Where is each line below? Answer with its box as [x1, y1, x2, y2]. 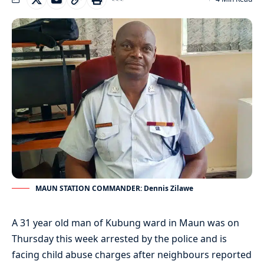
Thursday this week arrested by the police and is [12, 232, 227, 245]
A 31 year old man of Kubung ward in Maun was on [12, 216, 239, 229]
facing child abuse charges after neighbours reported [12, 247, 252, 261]
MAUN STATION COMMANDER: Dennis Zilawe [35, 183, 193, 193]
